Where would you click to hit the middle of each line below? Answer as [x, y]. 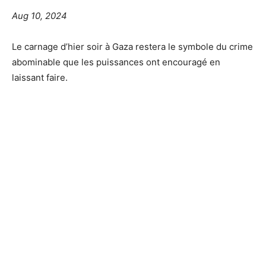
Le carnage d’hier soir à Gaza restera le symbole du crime [132, 46]
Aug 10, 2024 [39, 15]
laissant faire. [40, 77]
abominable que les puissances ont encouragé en [116, 62]
